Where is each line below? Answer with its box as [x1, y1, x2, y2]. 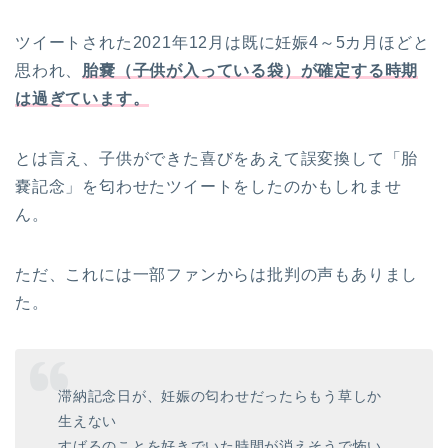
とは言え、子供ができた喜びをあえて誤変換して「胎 [15, 149, 419, 167]
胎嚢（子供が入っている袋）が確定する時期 [82, 61, 419, 79]
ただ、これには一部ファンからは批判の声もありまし [15, 265, 419, 283]
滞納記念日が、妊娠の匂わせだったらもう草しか [58, 387, 383, 404]
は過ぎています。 [15, 89, 150, 107]
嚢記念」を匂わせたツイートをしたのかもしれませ [15, 177, 402, 195]
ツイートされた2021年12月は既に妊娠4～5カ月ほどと [15, 33, 430, 51]
